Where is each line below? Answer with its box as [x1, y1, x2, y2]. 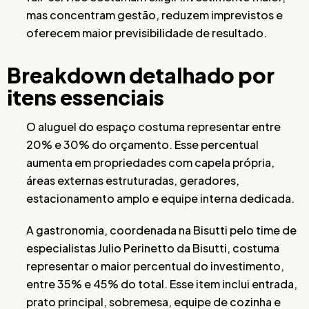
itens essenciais [7, 84, 164, 110]
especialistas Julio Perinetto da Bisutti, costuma [26, 241, 279, 255]
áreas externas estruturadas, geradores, [26, 173, 239, 188]
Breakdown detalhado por [7, 62, 275, 88]
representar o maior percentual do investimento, [26, 259, 284, 273]
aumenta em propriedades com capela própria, [26, 155, 275, 170]
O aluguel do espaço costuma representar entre [26, 119, 281, 134]
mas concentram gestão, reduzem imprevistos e [26, 8, 283, 22]
